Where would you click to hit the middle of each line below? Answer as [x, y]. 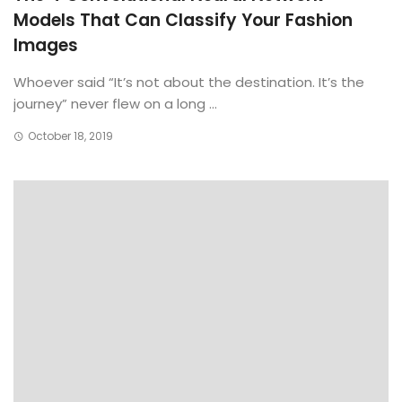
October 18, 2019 [70, 136]
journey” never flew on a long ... [115, 104]
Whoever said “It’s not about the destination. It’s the [189, 82]
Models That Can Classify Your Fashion [183, 20]
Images [46, 45]
